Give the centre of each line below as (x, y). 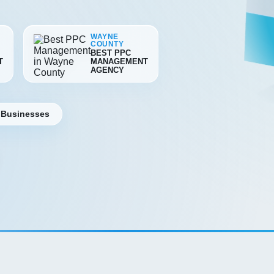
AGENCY (107, 70)
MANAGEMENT (119, 61)
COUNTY (107, 44)
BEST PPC (111, 53)
